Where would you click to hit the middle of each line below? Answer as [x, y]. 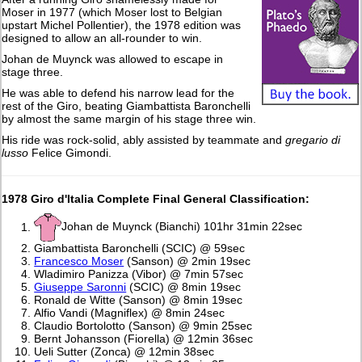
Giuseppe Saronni [80, 287]
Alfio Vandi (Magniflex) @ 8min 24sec [130, 313]
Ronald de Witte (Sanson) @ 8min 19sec [139, 300]
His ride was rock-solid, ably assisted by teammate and [142, 140]
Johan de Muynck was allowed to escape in [113, 59]
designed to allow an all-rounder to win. [102, 38]
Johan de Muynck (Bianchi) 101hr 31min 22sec [182, 227]
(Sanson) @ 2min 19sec [187, 261]
